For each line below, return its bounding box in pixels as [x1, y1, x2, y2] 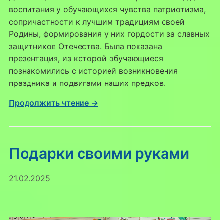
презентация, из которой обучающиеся [8, 53, 163, 63]
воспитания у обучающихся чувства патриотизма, [8, 4, 206, 14]
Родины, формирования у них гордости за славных [8, 28, 210, 39]
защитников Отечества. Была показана [8, 41, 162, 51]
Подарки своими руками [8, 144, 189, 162]
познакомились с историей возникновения [8, 65, 178, 76]
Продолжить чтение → [8, 97, 98, 108]
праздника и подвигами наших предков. [8, 78, 165, 88]
